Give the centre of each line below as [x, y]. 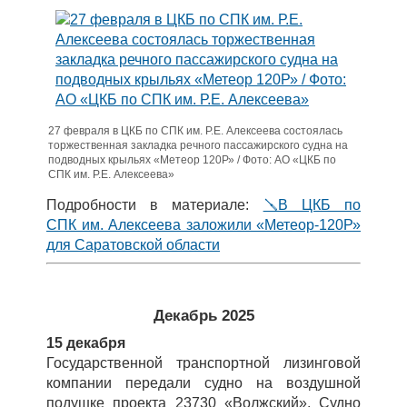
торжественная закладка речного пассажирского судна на [198, 145]
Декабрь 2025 [203, 316]
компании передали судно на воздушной [203, 383]
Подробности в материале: [155, 205]
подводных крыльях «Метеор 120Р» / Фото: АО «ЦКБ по [192, 160]
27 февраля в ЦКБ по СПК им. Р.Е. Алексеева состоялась [195, 131]
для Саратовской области [133, 245]
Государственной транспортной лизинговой [203, 363]
